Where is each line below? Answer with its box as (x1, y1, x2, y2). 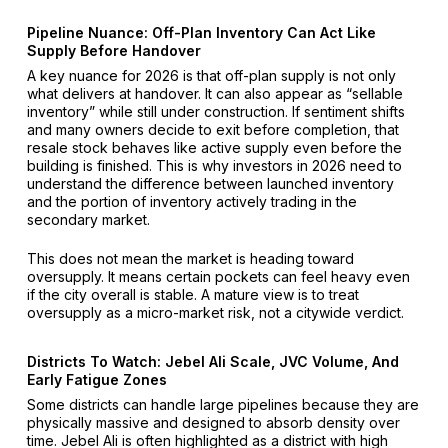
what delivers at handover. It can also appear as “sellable (26, 85, 403, 103)
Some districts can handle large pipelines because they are (26, 396, 419, 414)
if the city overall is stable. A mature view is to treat (26, 286, 359, 304)
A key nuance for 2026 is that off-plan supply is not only (26, 67, 396, 85)
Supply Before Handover (26, 42, 201, 60)
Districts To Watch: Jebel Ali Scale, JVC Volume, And (26, 353, 399, 371)
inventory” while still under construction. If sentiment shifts (26, 103, 405, 121)
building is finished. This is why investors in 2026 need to (26, 157, 402, 175)
